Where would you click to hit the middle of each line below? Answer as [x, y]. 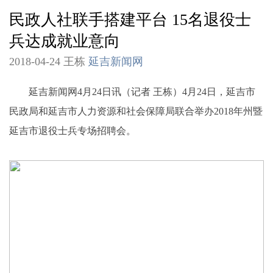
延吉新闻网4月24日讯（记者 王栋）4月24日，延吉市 [132, 91]
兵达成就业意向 [65, 41]
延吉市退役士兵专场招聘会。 [73, 130]
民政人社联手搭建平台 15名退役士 [130, 20]
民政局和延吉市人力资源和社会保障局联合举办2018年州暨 [136, 111]
